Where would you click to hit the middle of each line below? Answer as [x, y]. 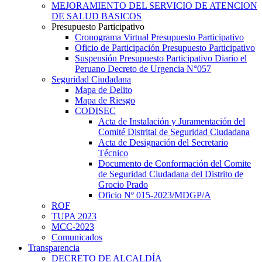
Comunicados [77, 237]
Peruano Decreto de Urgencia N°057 [143, 68]
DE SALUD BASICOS [96, 16]
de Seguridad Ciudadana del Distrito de [171, 174]
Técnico [113, 153]
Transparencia [54, 247]
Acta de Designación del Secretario [163, 142]
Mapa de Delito [104, 89]
